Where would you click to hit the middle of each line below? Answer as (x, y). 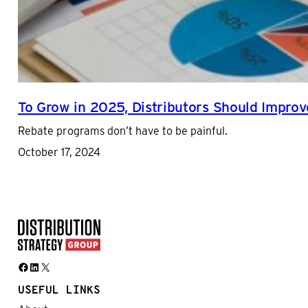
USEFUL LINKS (59, 290)
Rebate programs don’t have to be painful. (123, 130)
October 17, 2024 (59, 152)
